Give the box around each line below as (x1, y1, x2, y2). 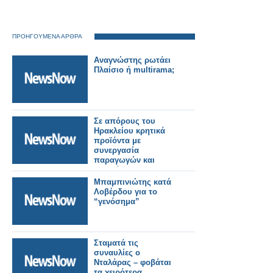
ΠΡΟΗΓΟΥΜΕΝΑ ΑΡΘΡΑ (12, 33, 82, 40)
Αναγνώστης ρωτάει (94, 55, 171, 65)
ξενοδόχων (94, 165, 135, 174)
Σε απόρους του (94, 116, 155, 126)
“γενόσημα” (94, 197, 140, 206)
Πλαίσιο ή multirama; (94, 65, 174, 74)
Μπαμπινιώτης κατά (94, 177, 171, 186)
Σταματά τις (94, 238, 138, 247)
